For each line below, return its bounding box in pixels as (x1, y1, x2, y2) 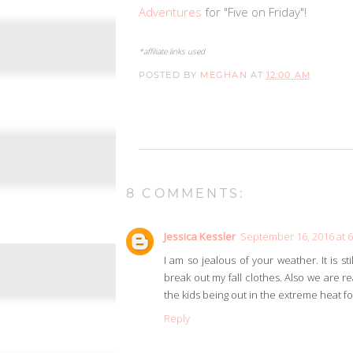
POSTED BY (139, 69, 200, 81)
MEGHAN (200, 69, 247, 81)
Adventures (139, 3, 202, 20)
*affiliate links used (139, 45, 205, 57)
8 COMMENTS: (126, 186, 245, 202)
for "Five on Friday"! (202, 3, 307, 20)
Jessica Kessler (164, 229, 236, 244)
